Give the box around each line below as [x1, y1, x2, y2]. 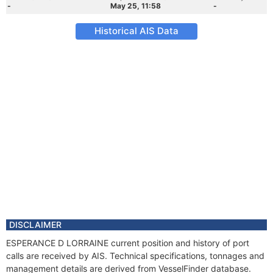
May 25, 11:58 [110, 1, 161, 10]
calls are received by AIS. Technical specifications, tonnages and [6, 250, 264, 261]
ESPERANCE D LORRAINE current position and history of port [6, 238, 249, 248]
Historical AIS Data [94, 25, 179, 37]
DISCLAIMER [9, 219, 62, 230]
